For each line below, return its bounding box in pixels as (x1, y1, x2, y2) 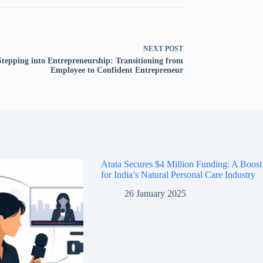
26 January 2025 (124, 188, 186, 199)
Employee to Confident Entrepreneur (50, 65, 183, 75)
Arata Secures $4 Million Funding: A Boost (100, 159, 262, 169)
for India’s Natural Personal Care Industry (100, 169, 255, 180)
